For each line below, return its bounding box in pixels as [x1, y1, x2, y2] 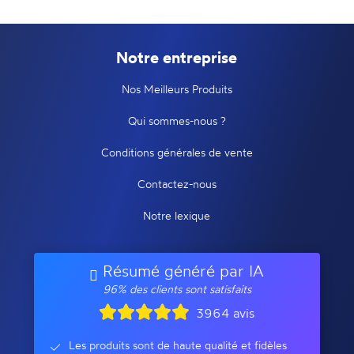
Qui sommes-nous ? [127, 114, 226, 128]
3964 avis [196, 304, 255, 321]
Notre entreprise [116, 47, 238, 68]
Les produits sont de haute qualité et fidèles [68, 337, 287, 352]
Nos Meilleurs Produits [121, 82, 232, 96]
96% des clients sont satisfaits [102, 281, 251, 296]
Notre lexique [143, 209, 211, 223]
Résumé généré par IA [98, 261, 265, 281]
